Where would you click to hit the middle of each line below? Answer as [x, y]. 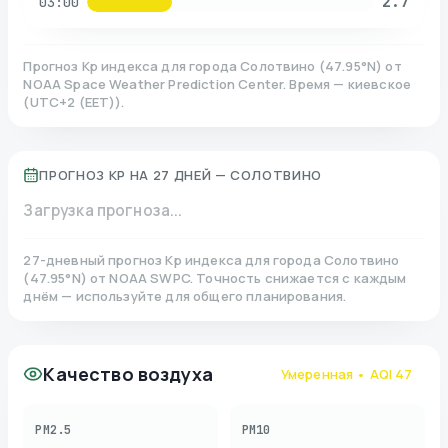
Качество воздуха [128, 374]
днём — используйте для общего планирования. [185, 296]
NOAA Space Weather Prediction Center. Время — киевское [217, 84]
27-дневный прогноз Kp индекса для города [172, 260]
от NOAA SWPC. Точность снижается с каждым [248, 278]
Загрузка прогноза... [103, 211]
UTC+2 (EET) [72, 102]
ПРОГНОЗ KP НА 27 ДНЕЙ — [133, 175]
